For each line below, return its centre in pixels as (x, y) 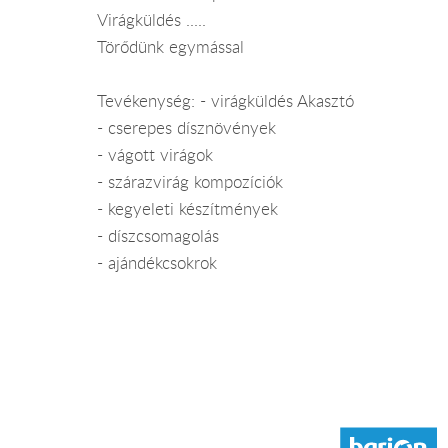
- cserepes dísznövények (186, 128)
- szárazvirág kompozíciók (190, 182)
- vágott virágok (155, 155)
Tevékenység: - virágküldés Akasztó (225, 101)
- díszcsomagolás (158, 236)
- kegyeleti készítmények (187, 209)
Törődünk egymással (170, 47)
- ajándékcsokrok (157, 263)
